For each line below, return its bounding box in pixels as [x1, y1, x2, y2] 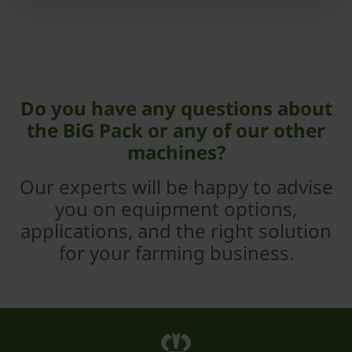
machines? [126, 139, 225, 166]
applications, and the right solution [20, 218, 332, 244]
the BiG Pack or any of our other [27, 117, 325, 144]
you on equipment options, [55, 196, 297, 222]
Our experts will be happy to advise [19, 174, 333, 200]
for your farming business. [58, 240, 294, 266]
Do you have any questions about [20, 95, 332, 122]
